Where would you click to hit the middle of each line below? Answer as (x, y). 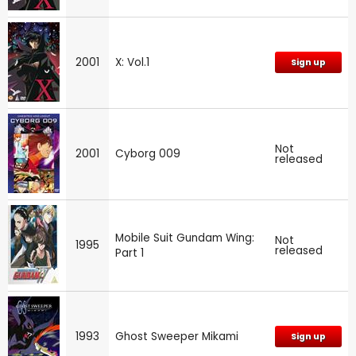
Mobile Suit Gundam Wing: (185, 238)
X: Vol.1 (132, 62)
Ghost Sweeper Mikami (177, 336)
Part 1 (130, 253)
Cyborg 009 (148, 153)
